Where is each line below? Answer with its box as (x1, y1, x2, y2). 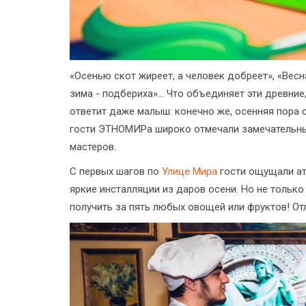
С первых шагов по (70, 165, 162, 178)
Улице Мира (162, 165, 217, 178)
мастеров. (70, 140, 116, 153)
